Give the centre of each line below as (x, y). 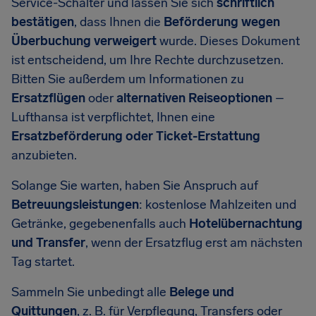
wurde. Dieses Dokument (228, 41)
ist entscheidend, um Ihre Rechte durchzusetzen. (147, 60)
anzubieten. (44, 155)
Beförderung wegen (222, 22)
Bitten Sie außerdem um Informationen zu (128, 79)
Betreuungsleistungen (75, 205)
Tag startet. (43, 262)
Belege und (202, 292)
